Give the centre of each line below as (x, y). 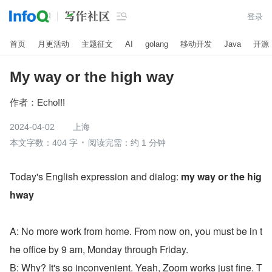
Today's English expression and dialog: (95, 176)
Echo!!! (51, 102)
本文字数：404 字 (44, 143)
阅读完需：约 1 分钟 (127, 143)
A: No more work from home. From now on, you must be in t (136, 231)
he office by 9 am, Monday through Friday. (99, 249)
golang (157, 44)
